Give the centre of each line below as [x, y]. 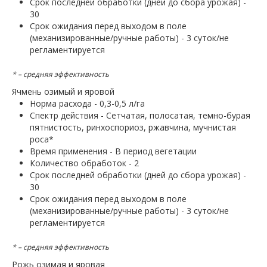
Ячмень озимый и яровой [63, 92]
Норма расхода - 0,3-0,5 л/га [87, 104]
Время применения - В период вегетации [113, 151]
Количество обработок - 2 [84, 163]
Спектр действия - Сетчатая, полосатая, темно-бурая [140, 116]
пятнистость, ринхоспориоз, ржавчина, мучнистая [133, 128]
